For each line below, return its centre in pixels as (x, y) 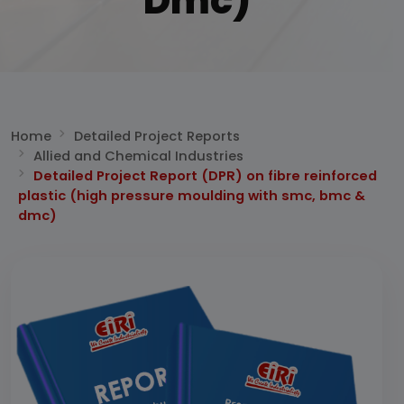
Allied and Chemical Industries (138, 156)
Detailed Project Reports (156, 136)
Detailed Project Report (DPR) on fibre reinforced (205, 176)
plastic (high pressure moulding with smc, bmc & (192, 196)
